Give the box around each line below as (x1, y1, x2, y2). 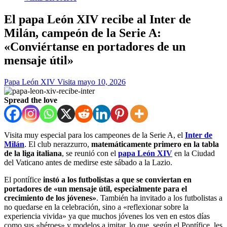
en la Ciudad (172, 148, 215, 158)
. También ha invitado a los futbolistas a (96, 193, 222, 202)
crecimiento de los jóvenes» (4, 193, 96, 202)
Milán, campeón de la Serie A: (4, 26, 161, 40)
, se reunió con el (62, 148, 118, 158)
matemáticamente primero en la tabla (91, 139, 219, 148)
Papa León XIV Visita (4, 77, 78, 86)
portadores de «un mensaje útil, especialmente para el (4, 184, 187, 193)
